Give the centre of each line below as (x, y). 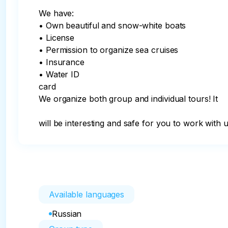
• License (57, 38)
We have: (56, 13)
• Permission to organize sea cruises (109, 50)
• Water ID (59, 74)
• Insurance (62, 62)
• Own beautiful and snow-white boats (112, 25)
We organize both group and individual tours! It (129, 99)
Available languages (87, 194)
